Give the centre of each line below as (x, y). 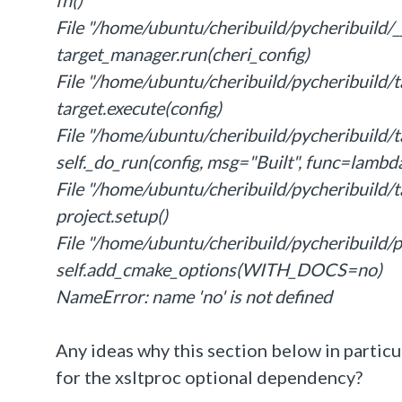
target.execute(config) (139, 108)
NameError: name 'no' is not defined (194, 296)
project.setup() (112, 215)
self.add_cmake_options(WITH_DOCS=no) (219, 269)
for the (85, 377)
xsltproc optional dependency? (239, 377)
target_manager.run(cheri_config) (183, 54)
